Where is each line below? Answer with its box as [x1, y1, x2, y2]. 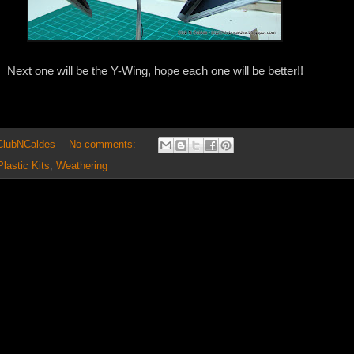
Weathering [56, 160, 107, 171]
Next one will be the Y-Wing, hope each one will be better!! [6, 64, 303, 78]
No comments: [68, 138, 139, 150]
